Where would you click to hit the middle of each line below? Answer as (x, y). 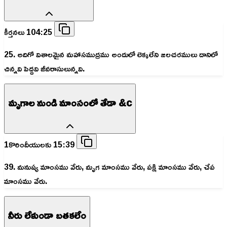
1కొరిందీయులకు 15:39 (40, 144)
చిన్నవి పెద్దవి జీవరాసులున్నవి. (44, 68)
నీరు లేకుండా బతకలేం (47, 215)
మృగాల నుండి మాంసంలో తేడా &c (70, 103)
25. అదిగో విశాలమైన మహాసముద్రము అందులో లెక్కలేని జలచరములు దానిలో (111, 54)
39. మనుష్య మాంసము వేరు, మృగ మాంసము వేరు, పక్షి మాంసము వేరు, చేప (109, 166)
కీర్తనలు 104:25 (29, 32)
